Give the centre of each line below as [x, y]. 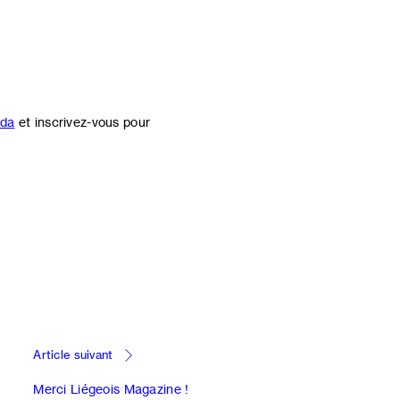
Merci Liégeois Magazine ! [111, 389]
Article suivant [73, 355]
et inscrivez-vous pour [83, 122]
